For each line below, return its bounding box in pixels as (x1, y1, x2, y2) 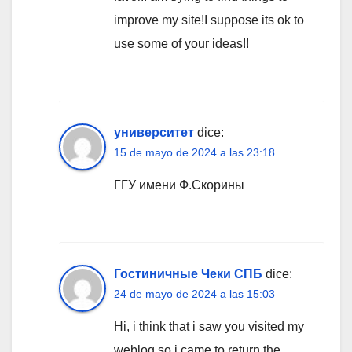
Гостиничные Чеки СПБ (114, 266, 262, 280)
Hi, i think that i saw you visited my (114, 319, 304, 333)
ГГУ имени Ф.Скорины (114, 178, 244, 192)
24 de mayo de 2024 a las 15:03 (114, 287, 275, 300)
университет (114, 125, 194, 139)
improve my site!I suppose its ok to (114, 13, 304, 27)
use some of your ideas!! (114, 36, 249, 50)
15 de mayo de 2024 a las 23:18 (114, 145, 275, 159)
